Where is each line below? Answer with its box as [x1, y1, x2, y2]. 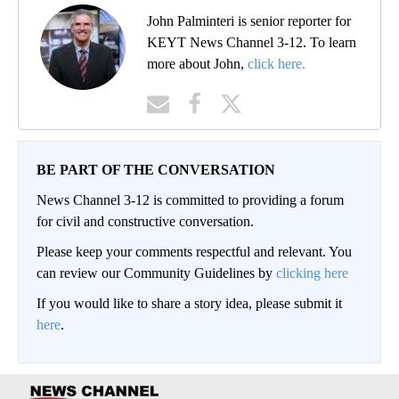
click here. [248, 55, 305, 71]
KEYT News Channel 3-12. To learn [147, 34, 356, 50]
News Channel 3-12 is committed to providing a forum [37, 191, 344, 208]
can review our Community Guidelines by [37, 265, 276, 281]
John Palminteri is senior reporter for [147, 12, 351, 28]
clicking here [276, 265, 348, 281]
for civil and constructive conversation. [37, 213, 254, 229]
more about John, [147, 55, 248, 71]
